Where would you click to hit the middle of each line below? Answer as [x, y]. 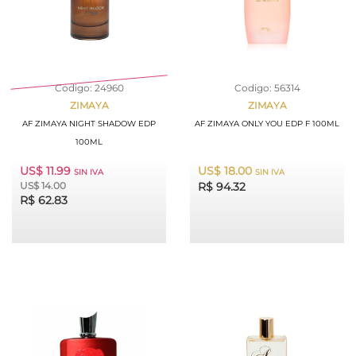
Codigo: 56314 [267, 88]
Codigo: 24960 [89, 88]
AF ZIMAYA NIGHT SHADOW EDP [89, 124]
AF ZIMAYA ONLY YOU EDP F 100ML [267, 124]
